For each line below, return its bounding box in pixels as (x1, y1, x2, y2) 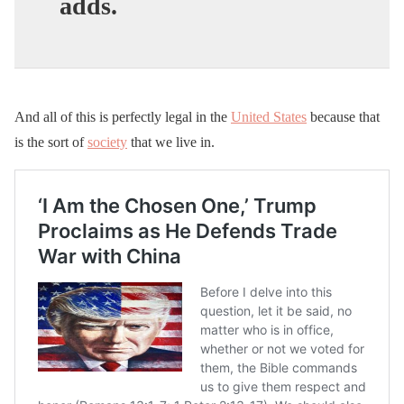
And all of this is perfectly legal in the (14, 108, 231, 124)
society (87, 133, 127, 150)
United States (231, 108, 307, 124)
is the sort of (14, 133, 87, 150)
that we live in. (127, 133, 215, 150)
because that (307, 108, 380, 124)
